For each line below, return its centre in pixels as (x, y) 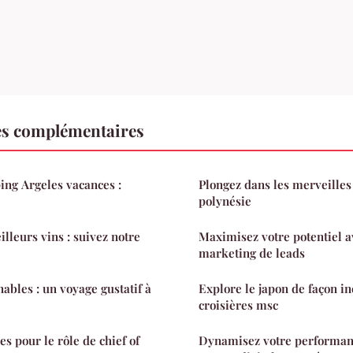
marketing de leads (252, 253)
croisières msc (238, 305)
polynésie (225, 201)
